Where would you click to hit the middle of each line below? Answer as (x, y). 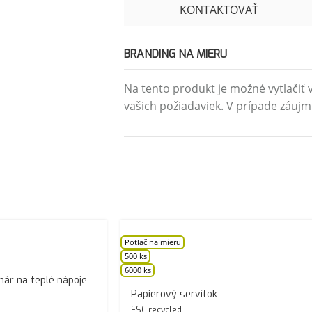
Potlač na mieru (152, 242)
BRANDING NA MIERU (175, 54)
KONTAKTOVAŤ (219, 10)
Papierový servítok (174, 294)
